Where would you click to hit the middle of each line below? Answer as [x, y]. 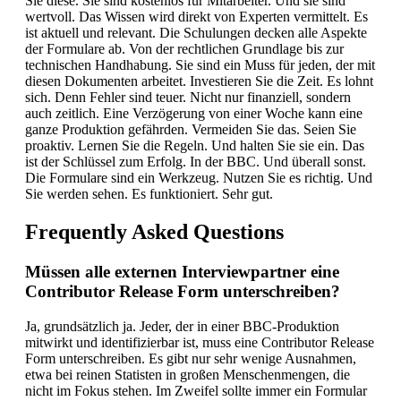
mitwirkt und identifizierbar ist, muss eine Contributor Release [200, 342]
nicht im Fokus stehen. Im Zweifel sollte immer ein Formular [196, 390]
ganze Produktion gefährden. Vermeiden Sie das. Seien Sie [191, 130]
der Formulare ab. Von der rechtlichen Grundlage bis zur [184, 49]
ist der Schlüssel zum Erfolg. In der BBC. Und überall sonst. [196, 162]
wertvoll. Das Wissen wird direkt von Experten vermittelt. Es [196, 17]
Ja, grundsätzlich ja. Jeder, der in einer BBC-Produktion [182, 326]
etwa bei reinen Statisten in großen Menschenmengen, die [188, 374]
